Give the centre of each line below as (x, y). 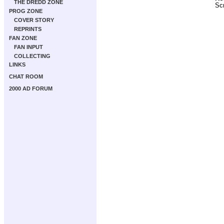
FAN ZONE (23, 38)
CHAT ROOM (26, 76)
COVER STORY (34, 20)
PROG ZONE (26, 11)
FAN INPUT (28, 47)
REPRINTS (28, 29)
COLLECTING (32, 56)
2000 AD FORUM (31, 88)
